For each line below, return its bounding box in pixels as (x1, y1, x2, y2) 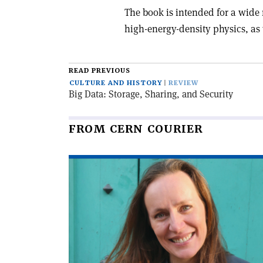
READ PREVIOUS (69, 66, 130, 75)
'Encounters (68, 183, 116, 195)
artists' (68, 207, 96, 220)
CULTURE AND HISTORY (69, 79, 162, 87)
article (68, 170, 94, 183)
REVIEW (168, 79, 198, 87)
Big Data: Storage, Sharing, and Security (69, 88, 233, 100)
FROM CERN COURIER (69, 122, 203, 136)
